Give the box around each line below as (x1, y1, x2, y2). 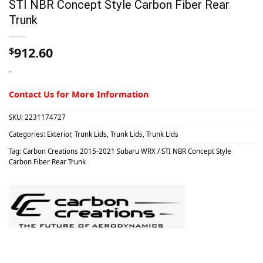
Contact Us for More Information (9, 89, 149, 100)
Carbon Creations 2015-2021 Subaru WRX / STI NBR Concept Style (23, 146, 231, 156)
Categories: (9, 129, 47, 139)
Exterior (47, 129, 71, 139)
